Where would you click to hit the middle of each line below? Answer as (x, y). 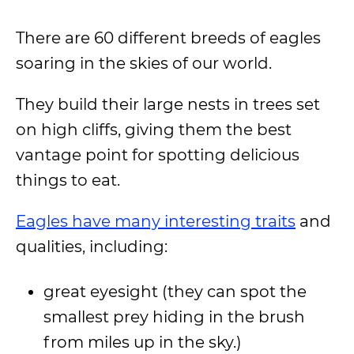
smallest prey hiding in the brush (174, 317)
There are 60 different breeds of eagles (168, 38)
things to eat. (68, 180)
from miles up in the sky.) (143, 342)
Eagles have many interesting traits (156, 221)
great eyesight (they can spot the (175, 292)
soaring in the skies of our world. (144, 63)
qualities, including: (92, 247)
